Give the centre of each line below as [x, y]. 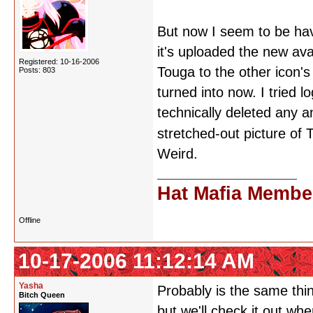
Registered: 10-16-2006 [59, 61]
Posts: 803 [37, 70]
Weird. [177, 154]
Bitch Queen [42, 295]
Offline [30, 220]
